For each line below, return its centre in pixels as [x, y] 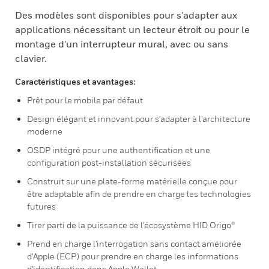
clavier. [31, 58]
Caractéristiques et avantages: [75, 81]
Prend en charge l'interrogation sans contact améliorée [134, 243]
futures [41, 206]
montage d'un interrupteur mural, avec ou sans [122, 44]
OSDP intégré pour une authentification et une [119, 150]
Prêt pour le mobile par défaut [85, 100]
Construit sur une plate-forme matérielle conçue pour [132, 181]
